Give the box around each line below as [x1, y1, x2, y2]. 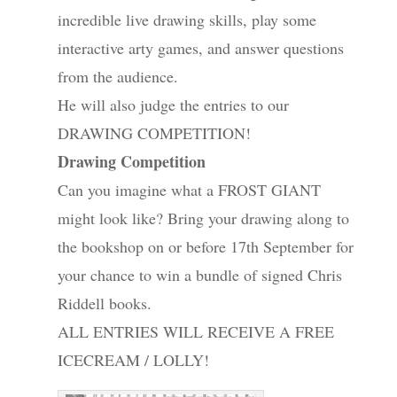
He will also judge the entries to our [57, 94, 289, 116]
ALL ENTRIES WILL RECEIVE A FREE [57, 321, 334, 343]
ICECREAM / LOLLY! [57, 349, 209, 371]
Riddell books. [57, 292, 152, 315]
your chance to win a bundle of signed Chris [57, 264, 342, 286]
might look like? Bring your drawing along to [57, 207, 349, 230]
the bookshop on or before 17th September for [57, 236, 354, 258]
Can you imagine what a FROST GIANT [57, 179, 321, 201]
